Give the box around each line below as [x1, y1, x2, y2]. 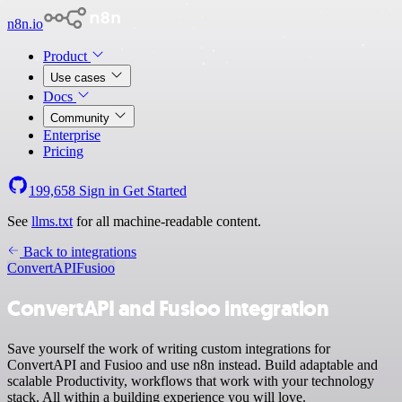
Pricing [43, 144, 83, 159]
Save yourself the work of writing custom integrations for [7, 340, 330, 356]
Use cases [50, 71, 109, 84]
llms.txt [31, 214, 73, 229]
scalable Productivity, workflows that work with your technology [7, 372, 374, 389]
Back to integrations [20, 244, 136, 259]
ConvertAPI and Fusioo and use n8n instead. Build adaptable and [7, 356, 378, 372]
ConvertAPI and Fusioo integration [7, 293, 329, 323]
